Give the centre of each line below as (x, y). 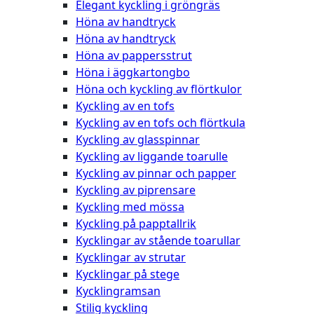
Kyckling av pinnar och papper (156, 173)
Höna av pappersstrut (134, 55)
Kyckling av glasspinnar (138, 139)
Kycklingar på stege (128, 274)
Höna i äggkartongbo (133, 72)
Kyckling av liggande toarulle (152, 156)
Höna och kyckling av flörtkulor (159, 89)
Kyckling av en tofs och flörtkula (161, 122)
